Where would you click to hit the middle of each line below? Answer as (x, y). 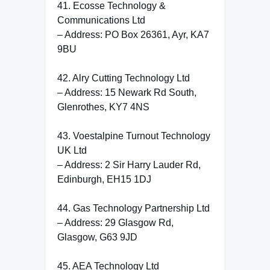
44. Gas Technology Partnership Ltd (133, 208)
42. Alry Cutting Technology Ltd (124, 78)
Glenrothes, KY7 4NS (103, 107)
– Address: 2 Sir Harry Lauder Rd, (129, 165)
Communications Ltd (101, 20)
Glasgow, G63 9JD (97, 237)
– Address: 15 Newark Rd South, (127, 92)
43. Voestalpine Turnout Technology (134, 136)
